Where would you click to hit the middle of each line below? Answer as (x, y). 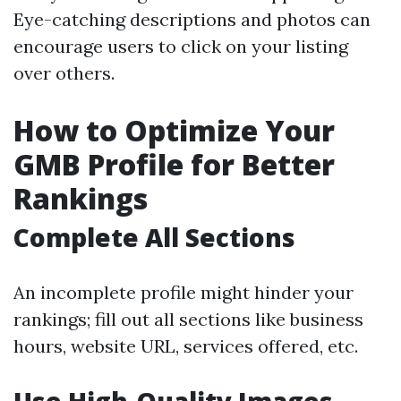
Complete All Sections (154, 237)
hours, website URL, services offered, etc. (186, 346)
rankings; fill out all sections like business (188, 319)
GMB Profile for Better (174, 164)
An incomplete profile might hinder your (183, 292)
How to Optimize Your (174, 130)
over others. (64, 73)
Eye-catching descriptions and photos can (192, 19)
